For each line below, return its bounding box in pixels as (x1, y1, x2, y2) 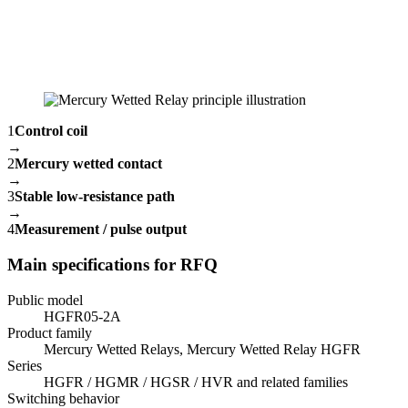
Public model (7, 291, 83, 308)
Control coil (15, 123, 87, 139)
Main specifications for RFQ (7, 254, 218, 274)
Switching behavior (7, 390, 119, 406)
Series (7, 357, 42, 373)
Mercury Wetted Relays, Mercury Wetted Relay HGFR (44, 341, 361, 357)
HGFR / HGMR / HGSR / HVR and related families (44, 373, 348, 390)
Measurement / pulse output (15, 221, 187, 238)
